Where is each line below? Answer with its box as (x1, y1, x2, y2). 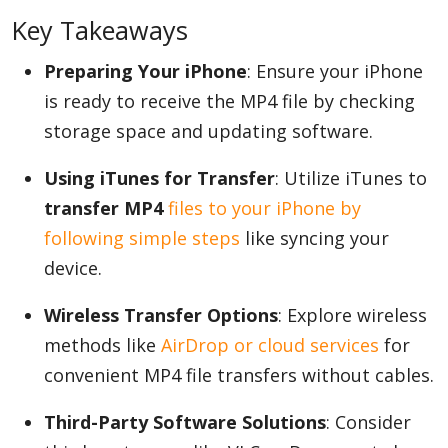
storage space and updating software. (44, 119, 373, 143)
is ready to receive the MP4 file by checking (44, 89, 415, 113)
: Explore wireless (278, 303, 427, 327)
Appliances (15, 61, 96, 83)
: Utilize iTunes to (275, 166, 427, 190)
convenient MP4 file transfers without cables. (44, 363, 434, 387)
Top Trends (15, 377, 104, 399)
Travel (15, 298, 63, 320)
